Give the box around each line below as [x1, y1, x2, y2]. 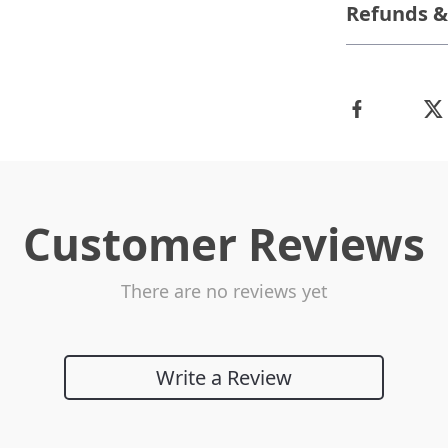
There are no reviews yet [120, 279, 328, 303]
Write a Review [156, 363, 292, 391]
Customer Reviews [23, 214, 425, 274]
